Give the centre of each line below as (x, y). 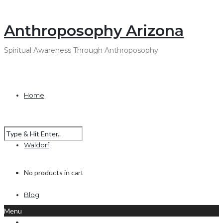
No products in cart (54, 173)
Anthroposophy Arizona (94, 31)
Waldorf (37, 145)
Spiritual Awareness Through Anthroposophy (81, 51)
